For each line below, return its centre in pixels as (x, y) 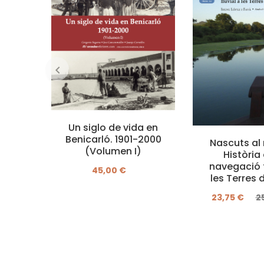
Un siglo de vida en (113, 127)
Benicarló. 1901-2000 (113, 139)
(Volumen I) (113, 151)
